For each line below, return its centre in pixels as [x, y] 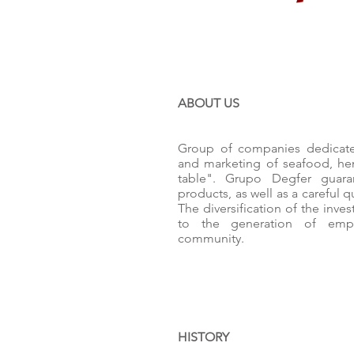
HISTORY [203, 337]
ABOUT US [209, 103]
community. [211, 238]
